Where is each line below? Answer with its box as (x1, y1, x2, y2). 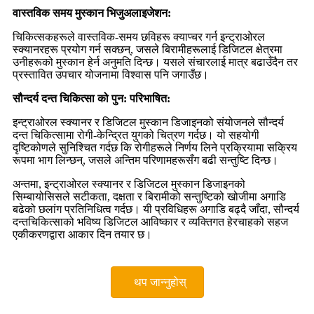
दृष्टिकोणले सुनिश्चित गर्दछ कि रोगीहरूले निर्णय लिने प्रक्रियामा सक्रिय (13, 141, 297, 153)
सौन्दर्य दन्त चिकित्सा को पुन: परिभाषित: (13, 92, 170, 104)
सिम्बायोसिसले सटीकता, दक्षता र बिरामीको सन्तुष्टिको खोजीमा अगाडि (13, 190, 286, 203)
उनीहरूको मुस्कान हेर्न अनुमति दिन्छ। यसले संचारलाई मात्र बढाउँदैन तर (13, 55, 298, 68)
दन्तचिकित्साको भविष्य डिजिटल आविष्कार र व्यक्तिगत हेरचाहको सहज (13, 215, 288, 228)
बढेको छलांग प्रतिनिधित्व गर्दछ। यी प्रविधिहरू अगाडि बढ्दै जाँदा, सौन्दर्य (13, 203, 299, 215)
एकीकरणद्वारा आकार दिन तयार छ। (13, 228, 152, 240)
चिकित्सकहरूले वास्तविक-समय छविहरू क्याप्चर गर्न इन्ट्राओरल (13, 30, 265, 43)
